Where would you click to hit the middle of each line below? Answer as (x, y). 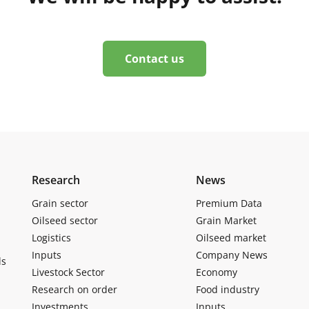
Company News (231, 255)
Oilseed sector (65, 220)
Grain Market (226, 220)
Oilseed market (231, 237)
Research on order (74, 289)
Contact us (154, 58)
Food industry (227, 289)
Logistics (51, 237)
